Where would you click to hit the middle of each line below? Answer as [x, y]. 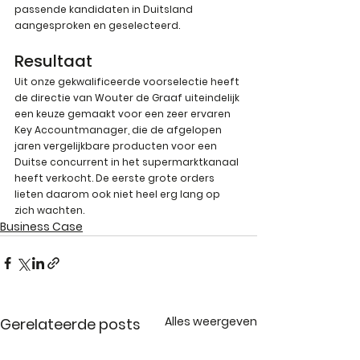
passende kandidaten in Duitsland [105, 10]
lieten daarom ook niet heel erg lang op [119, 194]
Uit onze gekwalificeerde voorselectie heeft [128, 82]
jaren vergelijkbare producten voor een [117, 146]
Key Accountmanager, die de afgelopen [119, 130]
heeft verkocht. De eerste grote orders [116, 178]
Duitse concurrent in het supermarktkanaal [128, 162]
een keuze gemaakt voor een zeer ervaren [124, 114]
